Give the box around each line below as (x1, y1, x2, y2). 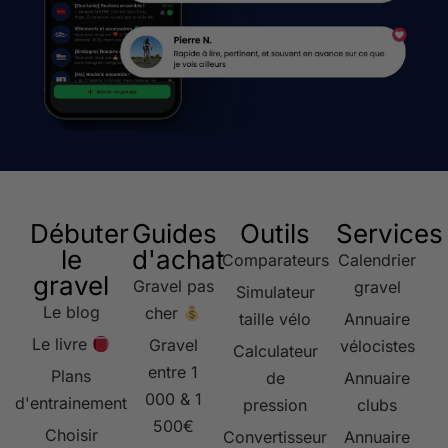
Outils (240, 218, 310, 250)
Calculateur (232, 341, 318, 362)
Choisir (44, 425, 98, 446)
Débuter (30, 218, 129, 250)
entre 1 (148, 362, 198, 383)
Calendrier (338, 250, 416, 271)
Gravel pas (132, 276, 214, 297)
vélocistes (339, 336, 415, 357)
